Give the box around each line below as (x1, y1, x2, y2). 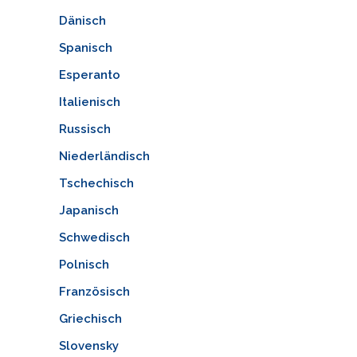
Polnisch (58, 257, 109, 272)
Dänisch (58, 13, 106, 28)
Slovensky (58, 338, 119, 353)
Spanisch (58, 40, 112, 55)
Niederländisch (58, 148, 150, 163)
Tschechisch (58, 175, 134, 190)
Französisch (58, 284, 130, 299)
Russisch (58, 121, 111, 136)
